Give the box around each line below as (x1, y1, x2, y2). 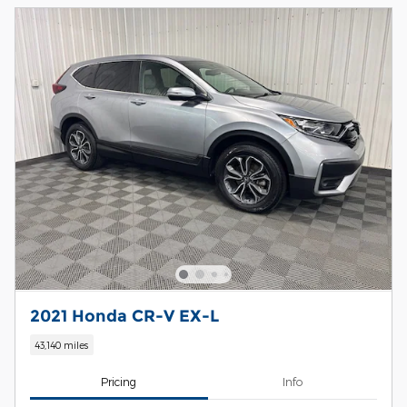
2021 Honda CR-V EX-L (30, 305, 219, 325)
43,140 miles (35, 339, 89, 352)
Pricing (101, 375, 137, 389)
